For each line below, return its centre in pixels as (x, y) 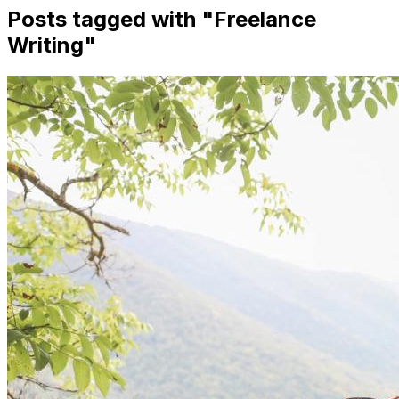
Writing (45, 45)
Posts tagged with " (110, 19)
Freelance (265, 19)
